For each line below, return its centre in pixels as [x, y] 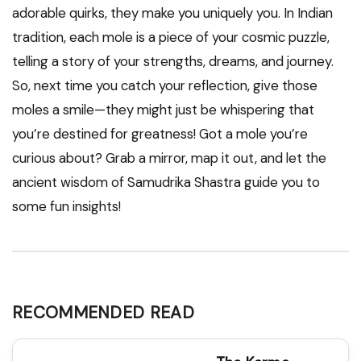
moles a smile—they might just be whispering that [163, 110]
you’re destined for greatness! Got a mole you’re [160, 134]
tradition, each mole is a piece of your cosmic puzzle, [171, 37]
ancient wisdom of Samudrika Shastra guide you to [166, 183]
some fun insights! [66, 207]
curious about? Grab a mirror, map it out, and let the [169, 158]
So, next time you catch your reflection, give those [165, 86]
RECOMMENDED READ [103, 313]
